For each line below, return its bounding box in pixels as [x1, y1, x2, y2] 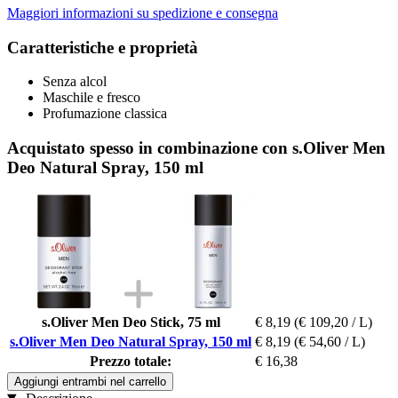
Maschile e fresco [43, 90, 140, 106]
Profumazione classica [43, 106, 167, 122]
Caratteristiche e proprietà [7, 37, 198, 57]
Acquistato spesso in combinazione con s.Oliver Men [7, 138, 386, 157]
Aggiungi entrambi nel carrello [14, 374, 166, 388]
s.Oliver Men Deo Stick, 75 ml [41, 314, 220, 330]
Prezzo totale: [90, 353, 171, 369]
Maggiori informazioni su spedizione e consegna [7, 4, 278, 20]
